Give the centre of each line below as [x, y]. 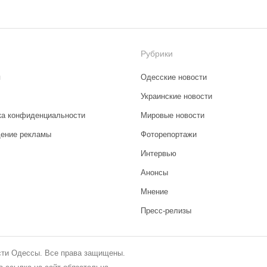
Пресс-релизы [166, 210]
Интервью [159, 153]
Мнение [154, 191]
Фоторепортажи [169, 134]
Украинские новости [176, 96]
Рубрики [157, 53]
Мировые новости [173, 115]
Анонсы [154, 172]
